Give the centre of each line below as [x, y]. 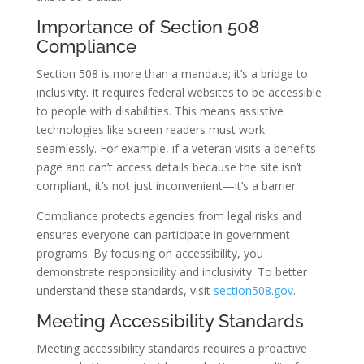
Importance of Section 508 [147, 27]
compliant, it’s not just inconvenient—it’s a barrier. [167, 186]
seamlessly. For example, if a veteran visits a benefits [176, 149]
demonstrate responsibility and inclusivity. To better [171, 272]
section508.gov [253, 291]
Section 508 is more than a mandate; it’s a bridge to [172, 74]
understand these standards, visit [125, 291]
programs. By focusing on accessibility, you [149, 253]
